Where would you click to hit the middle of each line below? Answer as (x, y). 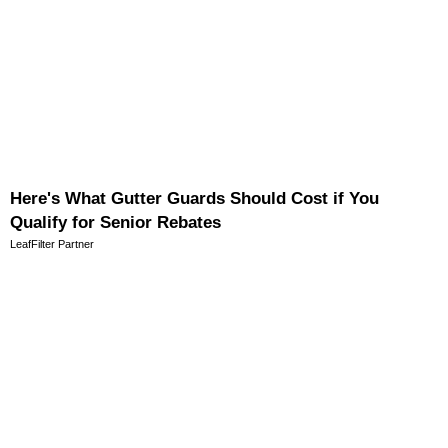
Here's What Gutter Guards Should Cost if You (194, 198)
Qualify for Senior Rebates (115, 222)
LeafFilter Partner (52, 243)
